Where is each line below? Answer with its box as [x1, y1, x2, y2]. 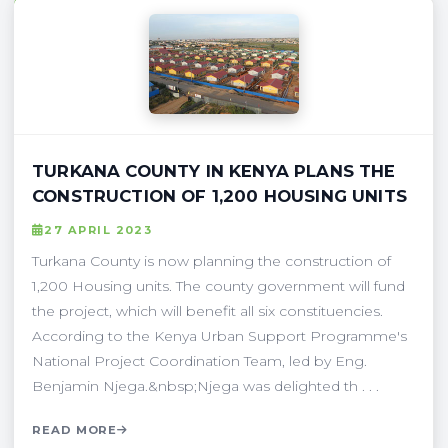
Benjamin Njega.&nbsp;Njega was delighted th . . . [32, 376, 379, 395]
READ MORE [32, 422, 118, 437]
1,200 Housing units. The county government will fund [32, 276, 405, 295]
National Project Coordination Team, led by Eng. [32, 351, 367, 370]
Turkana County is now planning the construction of [32, 251, 391, 270]
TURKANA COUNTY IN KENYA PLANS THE [32, 160, 396, 181]
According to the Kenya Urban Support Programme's [32, 326, 407, 345]
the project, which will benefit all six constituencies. [32, 301, 383, 320]
